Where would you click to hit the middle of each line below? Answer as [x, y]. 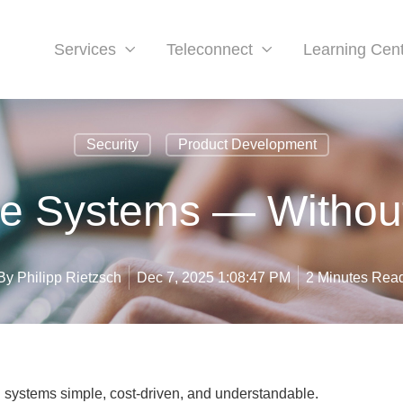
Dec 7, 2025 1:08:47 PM [214, 278]
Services [85, 49]
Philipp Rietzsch [69, 278]
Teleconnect [209, 49]
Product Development [247, 144]
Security [112, 144]
